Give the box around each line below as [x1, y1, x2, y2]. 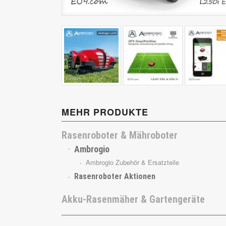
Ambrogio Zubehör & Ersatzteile [86, 157, 179, 167]
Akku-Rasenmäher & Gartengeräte [62, 193, 205, 206]
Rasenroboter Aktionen [74, 172, 155, 182]
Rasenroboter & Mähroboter [62, 129, 178, 142]
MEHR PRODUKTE [62, 105, 148, 119]
